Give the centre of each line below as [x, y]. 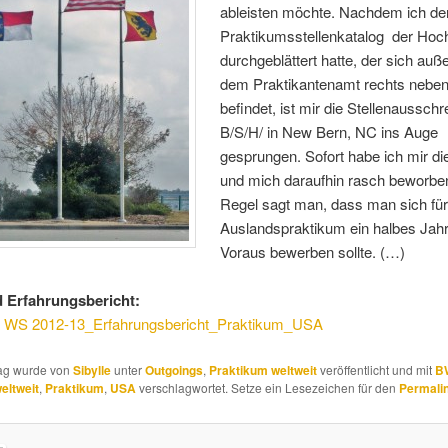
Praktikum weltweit [262, 369]
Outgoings [173, 369]
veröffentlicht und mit [375, 369]
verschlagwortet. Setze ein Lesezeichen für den [267, 387]
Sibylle [91, 369]
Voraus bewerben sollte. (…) [313, 252]
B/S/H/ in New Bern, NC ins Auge [329, 132]
